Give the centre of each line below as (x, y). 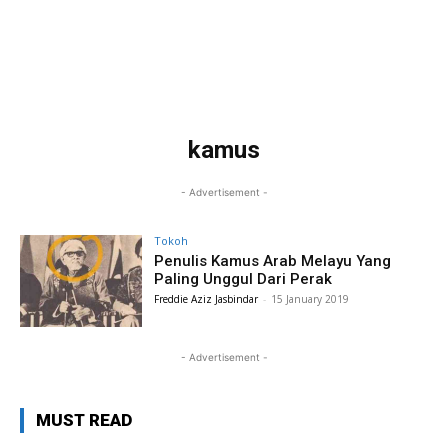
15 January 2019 (310, 298)
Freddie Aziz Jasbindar (206, 298)
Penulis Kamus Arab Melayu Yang (273, 260)
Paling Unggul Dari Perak (243, 278)
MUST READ (84, 419)
